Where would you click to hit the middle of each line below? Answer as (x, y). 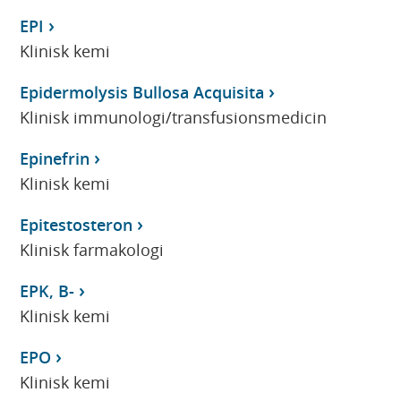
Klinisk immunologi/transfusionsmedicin (174, 117)
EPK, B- (47, 290)
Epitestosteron (77, 224)
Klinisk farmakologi (92, 249)
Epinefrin (55, 158)
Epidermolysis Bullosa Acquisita (142, 92)
